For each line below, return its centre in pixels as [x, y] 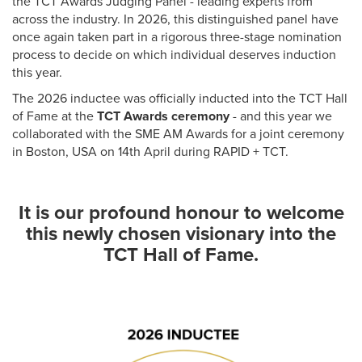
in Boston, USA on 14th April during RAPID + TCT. [150, 152]
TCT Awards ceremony [165, 117]
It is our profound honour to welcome [181, 213]
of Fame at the [55, 117]
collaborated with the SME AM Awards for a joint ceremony [178, 135]
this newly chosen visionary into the [181, 234]
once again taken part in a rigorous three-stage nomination [177, 38]
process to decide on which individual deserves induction [174, 55]
